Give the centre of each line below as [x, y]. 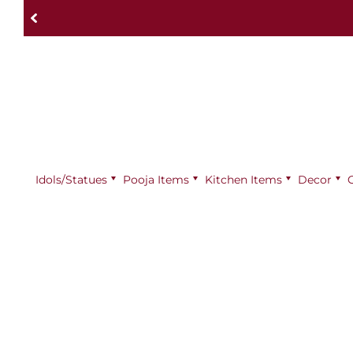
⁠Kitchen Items [243, 179]
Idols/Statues [71, 179]
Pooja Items [156, 179]
